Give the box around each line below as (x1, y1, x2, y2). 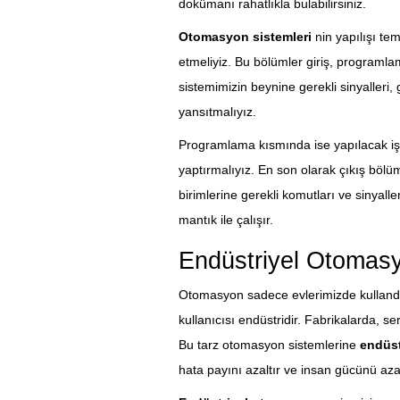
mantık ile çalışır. (178, 212, 273, 228)
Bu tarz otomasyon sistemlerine (178, 337, 360, 353)
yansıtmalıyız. (178, 104, 256, 120)
